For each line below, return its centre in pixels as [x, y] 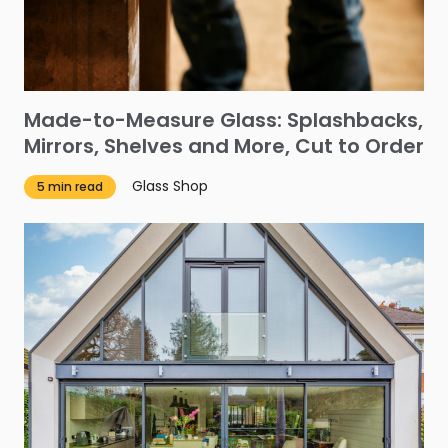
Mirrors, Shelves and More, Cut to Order [224, 145]
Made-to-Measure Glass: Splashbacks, [223, 119]
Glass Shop [170, 186]
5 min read [70, 187]
